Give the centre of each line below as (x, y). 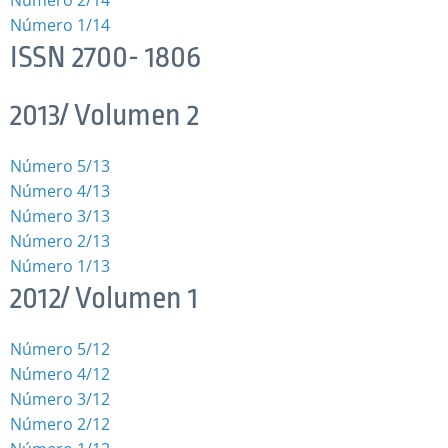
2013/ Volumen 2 (104, 114)
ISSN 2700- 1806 (105, 56)
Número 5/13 (60, 165)
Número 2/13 (60, 240)
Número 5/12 (60, 348)
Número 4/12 (60, 373)
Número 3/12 (60, 398)
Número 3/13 (60, 215)
